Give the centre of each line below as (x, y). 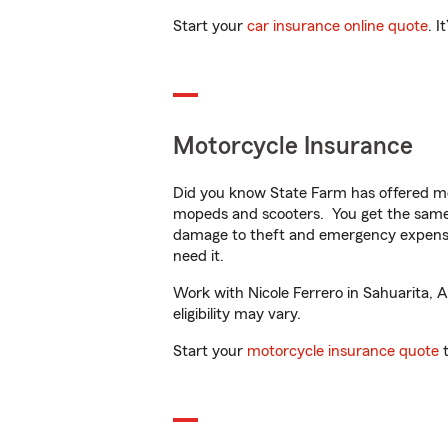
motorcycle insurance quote (343, 351)
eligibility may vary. (237, 314)
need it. (200, 256)
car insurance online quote (337, 26)
